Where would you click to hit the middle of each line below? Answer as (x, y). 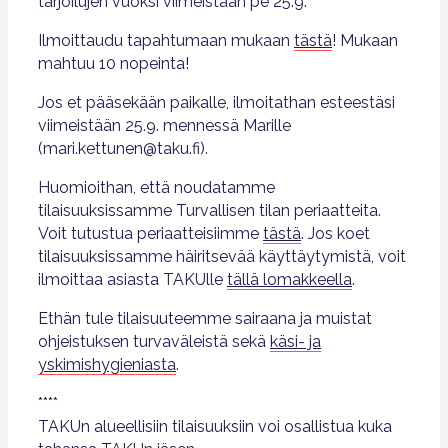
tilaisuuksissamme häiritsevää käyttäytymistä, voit (222, 256)
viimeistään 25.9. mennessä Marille (164, 125)
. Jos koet (335, 233)
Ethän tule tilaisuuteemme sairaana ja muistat (205, 318)
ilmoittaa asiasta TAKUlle (132, 279)
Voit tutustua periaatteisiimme (150, 233)
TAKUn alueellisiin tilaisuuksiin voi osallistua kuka (215, 426)
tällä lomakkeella (289, 279)
